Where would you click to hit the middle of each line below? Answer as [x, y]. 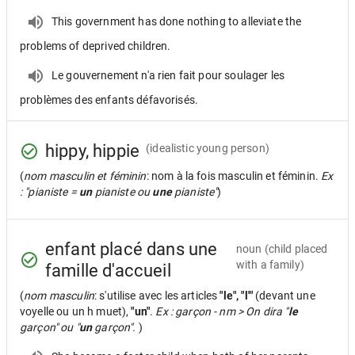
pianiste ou [122, 192]
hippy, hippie [93, 151]
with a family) [270, 265]
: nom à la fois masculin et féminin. [234, 176]
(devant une [285, 296]
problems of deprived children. [95, 46]
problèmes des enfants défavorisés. [109, 100]
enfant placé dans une [132, 249]
